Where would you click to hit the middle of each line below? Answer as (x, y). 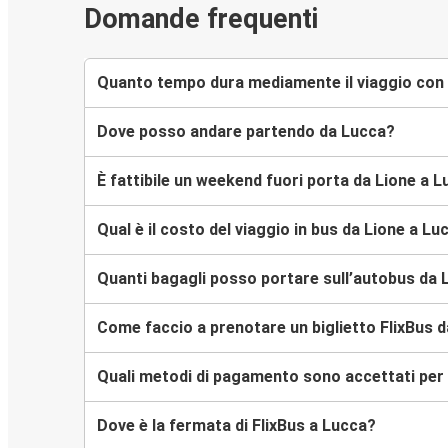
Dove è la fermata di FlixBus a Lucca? (236, 425)
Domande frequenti (201, 19)
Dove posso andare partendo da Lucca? (246, 131)
